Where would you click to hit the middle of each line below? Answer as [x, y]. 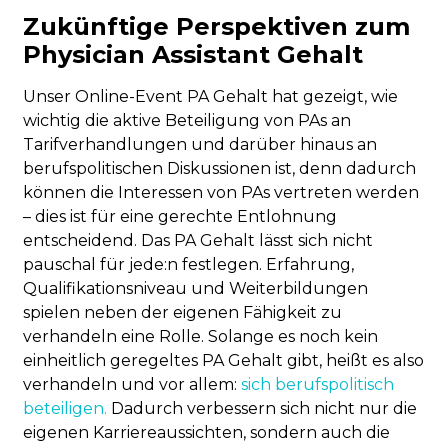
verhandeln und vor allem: [132, 385]
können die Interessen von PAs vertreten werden [221, 193]
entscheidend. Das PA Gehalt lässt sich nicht [198, 241]
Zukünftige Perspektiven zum [217, 27]
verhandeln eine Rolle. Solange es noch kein [201, 337]
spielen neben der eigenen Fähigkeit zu [183, 313]
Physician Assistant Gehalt [193, 55]
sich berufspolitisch [318, 385]
